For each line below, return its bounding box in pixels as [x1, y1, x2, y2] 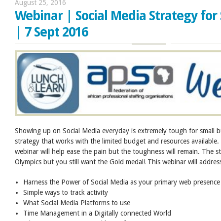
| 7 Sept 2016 [15, 24, 88, 39]
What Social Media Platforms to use [23, 198, 131, 207]
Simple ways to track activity [23, 188, 109, 196]
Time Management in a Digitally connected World [23, 209, 172, 217]
